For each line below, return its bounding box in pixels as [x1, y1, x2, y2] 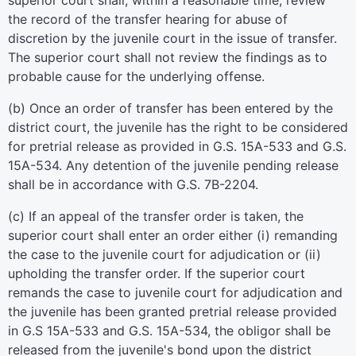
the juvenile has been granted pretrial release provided [8, 304, 337, 319]
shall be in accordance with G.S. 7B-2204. [8, 176, 258, 192]
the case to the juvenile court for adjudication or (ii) [8, 246, 321, 262]
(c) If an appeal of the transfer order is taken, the [8, 208, 304, 224]
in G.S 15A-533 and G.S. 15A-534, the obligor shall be [8, 323, 331, 339]
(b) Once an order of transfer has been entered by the [8, 100, 333, 116]
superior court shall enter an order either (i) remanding [8, 227, 338, 243]
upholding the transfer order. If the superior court [8, 265, 305, 281]
